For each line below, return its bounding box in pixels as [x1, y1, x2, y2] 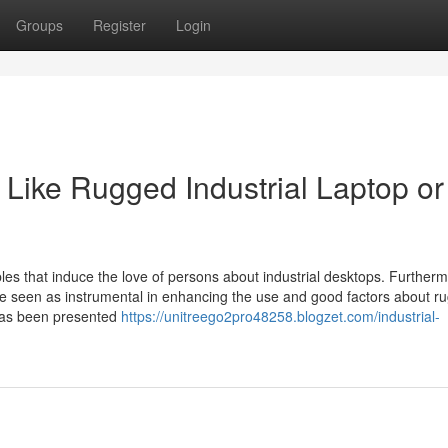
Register [93, 15, 146, 35]
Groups [16, 15, 63, 35]
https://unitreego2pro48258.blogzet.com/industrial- [121, 306, 440, 326]
